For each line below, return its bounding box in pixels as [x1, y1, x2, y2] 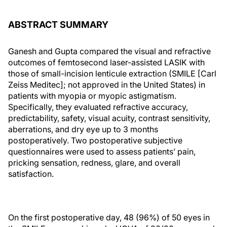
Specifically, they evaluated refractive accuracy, [8, 102, 188, 112]
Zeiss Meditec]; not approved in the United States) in [8, 80, 205, 90]
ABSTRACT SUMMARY [8, 19, 108, 30]
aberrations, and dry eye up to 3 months [8, 124, 158, 134]
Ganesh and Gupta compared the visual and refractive [8, 46, 211, 56]
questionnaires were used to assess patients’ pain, [8, 146, 196, 157]
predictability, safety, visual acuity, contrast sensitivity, [8, 113, 210, 123]
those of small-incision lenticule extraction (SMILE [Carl [8, 68, 216, 79]
